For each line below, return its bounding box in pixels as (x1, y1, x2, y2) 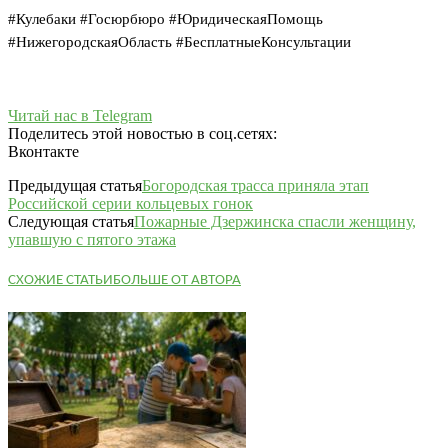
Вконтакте (8, 142, 79, 160)
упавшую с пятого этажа (8, 230, 176, 248)
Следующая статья (8, 212, 134, 230)
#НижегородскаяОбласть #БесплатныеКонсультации (8, 33, 351, 50)
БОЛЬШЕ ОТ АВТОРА (113, 273, 241, 289)
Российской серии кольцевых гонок (8, 194, 253, 212)
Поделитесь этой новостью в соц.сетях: (8, 124, 277, 142)
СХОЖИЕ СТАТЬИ (8, 273, 113, 289)
